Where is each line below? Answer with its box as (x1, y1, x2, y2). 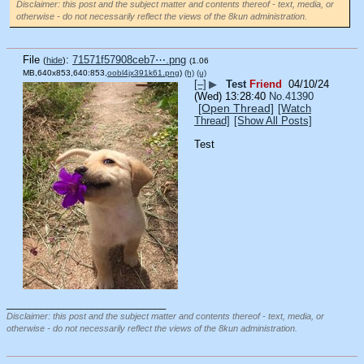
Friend (249, 78, 282, 91)
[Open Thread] (198, 102, 274, 115)
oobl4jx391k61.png (107, 68, 180, 78)
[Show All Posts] (234, 115, 312, 128)
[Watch (278, 102, 311, 115)
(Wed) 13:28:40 (194, 90, 266, 103)
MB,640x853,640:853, (23, 68, 107, 78)
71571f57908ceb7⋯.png (72, 54, 186, 67)
